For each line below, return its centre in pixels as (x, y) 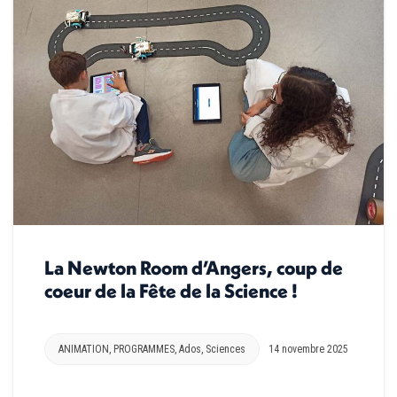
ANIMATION (84, 350)
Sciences (226, 350)
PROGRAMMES (144, 350)
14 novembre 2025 (308, 350)
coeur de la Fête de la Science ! (171, 291)
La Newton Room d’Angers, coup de (194, 268)
